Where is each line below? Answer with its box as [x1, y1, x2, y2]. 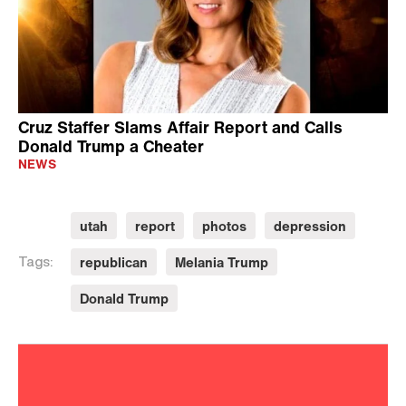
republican [80, 252, 148, 272]
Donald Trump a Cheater [18, 134, 204, 158]
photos [202, 216, 246, 236]
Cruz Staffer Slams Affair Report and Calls [18, 115, 343, 139]
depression [274, 216, 346, 236]
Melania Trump [175, 252, 268, 272]
